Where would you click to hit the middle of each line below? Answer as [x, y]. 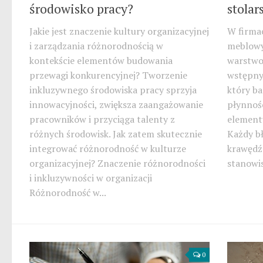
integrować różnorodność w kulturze [108, 149]
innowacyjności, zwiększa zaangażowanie [116, 105]
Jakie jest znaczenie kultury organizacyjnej [119, 31]
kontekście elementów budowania [101, 61]
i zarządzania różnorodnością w [96, 46]
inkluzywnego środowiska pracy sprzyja [113, 90]
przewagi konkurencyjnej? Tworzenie [108, 75]
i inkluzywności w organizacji [91, 178]
